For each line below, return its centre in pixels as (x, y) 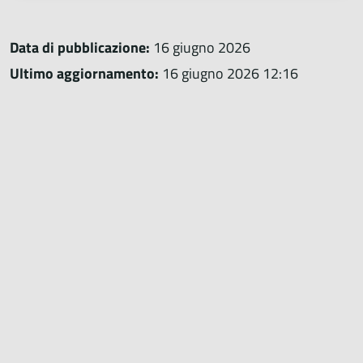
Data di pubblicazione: (80, 47)
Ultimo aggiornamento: (84, 73)
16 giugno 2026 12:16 (228, 73)
